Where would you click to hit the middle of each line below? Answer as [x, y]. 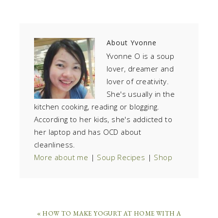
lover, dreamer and [140, 68]
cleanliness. [55, 144]
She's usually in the [141, 94]
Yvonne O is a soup [141, 56]
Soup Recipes [121, 157]
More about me [61, 157]
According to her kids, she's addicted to [103, 119]
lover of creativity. [138, 81]
